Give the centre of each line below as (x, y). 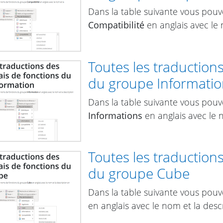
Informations (115, 115)
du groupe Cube (139, 173)
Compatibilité (116, 25)
